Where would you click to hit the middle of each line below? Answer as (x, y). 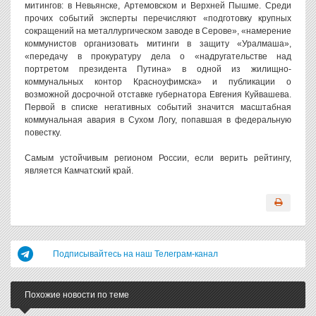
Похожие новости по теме (77, 295)
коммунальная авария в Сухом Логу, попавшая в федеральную (158, 120)
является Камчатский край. (79, 171)
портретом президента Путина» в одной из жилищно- (158, 69)
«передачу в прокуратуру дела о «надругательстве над (158, 56)
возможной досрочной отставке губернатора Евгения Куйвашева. (158, 95)
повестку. (43, 133)
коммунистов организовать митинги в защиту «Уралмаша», (158, 44)
